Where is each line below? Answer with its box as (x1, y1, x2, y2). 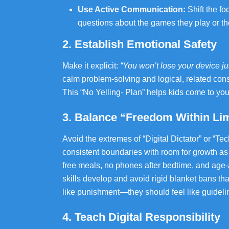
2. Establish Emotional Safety (62, 38, 217, 51)
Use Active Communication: (78, 5, 186, 14)
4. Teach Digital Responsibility (62, 211, 220, 223)
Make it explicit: (62, 61, 120, 70)
